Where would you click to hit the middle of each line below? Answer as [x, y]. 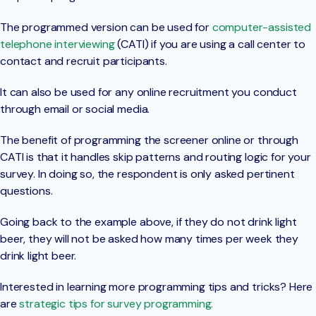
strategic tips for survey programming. [116, 304]
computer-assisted [262, 28]
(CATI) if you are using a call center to [210, 44]
